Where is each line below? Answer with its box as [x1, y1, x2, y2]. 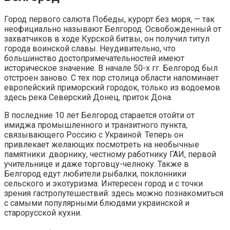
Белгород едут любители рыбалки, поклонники [4, 169, 186, 179]
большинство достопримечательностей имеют [4, 53, 184, 64]
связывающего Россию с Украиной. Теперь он [4, 130, 183, 140]
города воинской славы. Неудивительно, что [4, 44, 176, 54]
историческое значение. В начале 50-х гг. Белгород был [4, 63, 218, 73]
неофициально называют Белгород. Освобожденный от [4, 24, 221, 34]
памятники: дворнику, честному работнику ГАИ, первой [4, 149, 216, 160]
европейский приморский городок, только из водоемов [4, 83, 220, 93]
